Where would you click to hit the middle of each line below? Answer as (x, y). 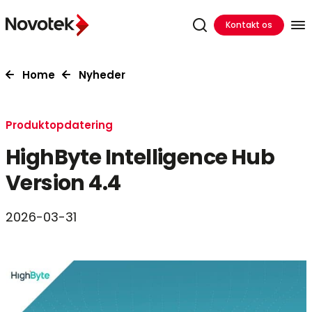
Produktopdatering (59, 125)
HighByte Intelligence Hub (140, 157)
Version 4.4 (63, 183)
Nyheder (102, 75)
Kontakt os (249, 25)
